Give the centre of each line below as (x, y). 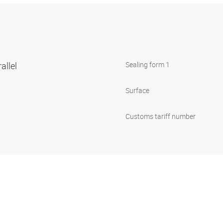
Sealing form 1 (148, 65)
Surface (137, 91)
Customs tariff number (161, 116)
